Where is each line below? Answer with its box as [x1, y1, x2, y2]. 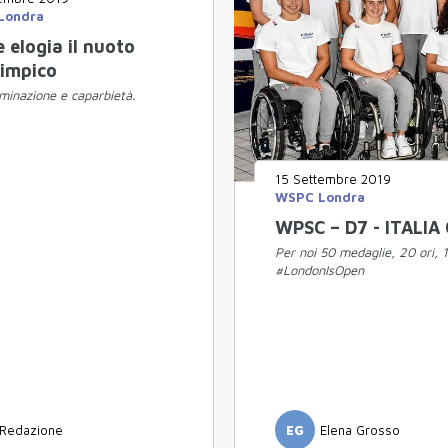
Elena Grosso [320, 422, 400, 438]
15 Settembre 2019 [275, 170, 391, 187]
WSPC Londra [275, 188, 365, 205]
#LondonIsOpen [275, 261, 364, 278]
